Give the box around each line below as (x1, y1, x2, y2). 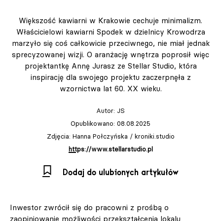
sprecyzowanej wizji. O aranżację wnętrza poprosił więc (12, 49, 209, 59)
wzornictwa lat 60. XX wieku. (59, 83, 162, 93)
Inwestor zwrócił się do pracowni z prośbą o (10, 202, 169, 212)
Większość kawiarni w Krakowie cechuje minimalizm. (19, 15, 202, 25)
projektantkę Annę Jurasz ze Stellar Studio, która (24, 61, 197, 71)
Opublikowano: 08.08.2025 (71, 119, 150, 127)
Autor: (96, 106, 117, 114)
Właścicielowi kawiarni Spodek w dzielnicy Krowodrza (16, 27, 205, 37)
